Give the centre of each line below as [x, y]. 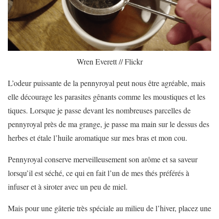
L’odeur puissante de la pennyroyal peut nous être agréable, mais [107, 83]
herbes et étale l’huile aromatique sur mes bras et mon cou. [98, 137]
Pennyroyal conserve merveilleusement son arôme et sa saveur [103, 159]
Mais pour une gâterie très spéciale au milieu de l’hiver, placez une [109, 208]
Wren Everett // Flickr [109, 61]
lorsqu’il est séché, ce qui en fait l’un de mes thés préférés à [99, 173]
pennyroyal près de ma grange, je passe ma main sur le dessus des [109, 124]
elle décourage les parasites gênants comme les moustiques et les [107, 96]
